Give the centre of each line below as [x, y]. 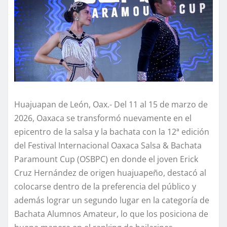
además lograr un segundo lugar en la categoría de [112, 200]
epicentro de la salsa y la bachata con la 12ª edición [112, 132]
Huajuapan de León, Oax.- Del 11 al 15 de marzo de [111, 105]
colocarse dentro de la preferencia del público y [105, 187]
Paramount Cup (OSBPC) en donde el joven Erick [106, 159]
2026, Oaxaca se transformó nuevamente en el [103, 118]
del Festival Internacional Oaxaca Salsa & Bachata [108, 146]
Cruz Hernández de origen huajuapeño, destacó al [110, 173]
